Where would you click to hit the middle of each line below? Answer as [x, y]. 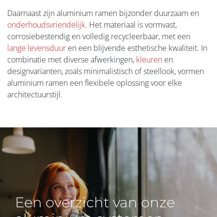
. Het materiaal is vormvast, [131, 25]
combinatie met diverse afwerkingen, [72, 60]
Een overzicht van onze [95, 202]
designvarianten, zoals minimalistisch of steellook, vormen [106, 71]
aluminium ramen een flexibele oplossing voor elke [95, 83]
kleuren [149, 60]
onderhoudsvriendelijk [46, 25]
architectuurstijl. [35, 94]
